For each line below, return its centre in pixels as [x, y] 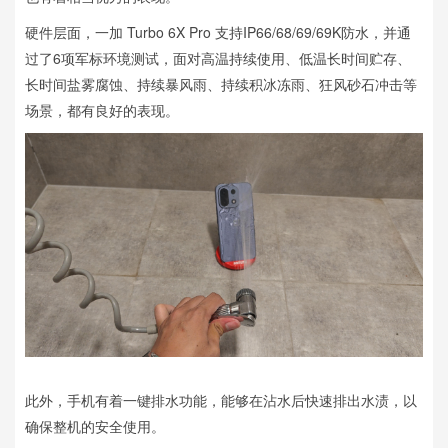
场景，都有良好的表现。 [102, 110]
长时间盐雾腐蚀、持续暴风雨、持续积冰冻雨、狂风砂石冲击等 [221, 84]
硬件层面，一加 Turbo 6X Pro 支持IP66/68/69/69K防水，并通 [218, 32]
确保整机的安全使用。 [95, 426]
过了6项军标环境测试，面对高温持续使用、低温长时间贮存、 [218, 58]
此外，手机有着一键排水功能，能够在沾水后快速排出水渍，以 [221, 400]
